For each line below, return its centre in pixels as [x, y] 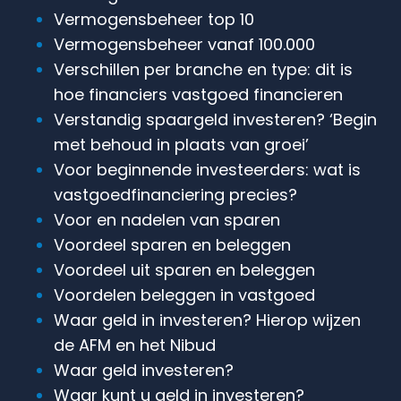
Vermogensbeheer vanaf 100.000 [184, 44]
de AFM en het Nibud [135, 345]
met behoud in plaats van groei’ [181, 144]
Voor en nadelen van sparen [167, 219]
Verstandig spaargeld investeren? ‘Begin [215, 119]
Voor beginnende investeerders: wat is [207, 169]
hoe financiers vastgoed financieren [198, 94]
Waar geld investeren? [144, 370]
